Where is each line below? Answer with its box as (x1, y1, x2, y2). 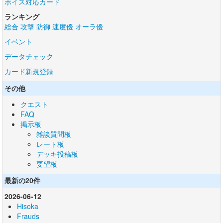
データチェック (4, 51, 53, 62)
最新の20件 (4, 176, 41, 185)
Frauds (17, 211, 39, 222)
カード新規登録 (4, 66, 53, 77)
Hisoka (17, 201, 38, 212)
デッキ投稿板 (36, 148, 78, 159)
